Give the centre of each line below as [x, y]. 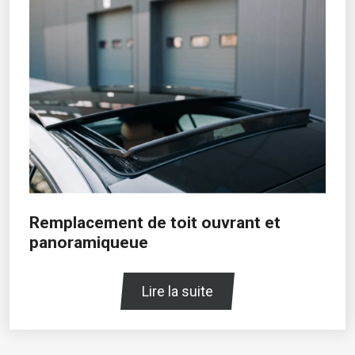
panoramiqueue [89, 243]
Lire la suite [177, 291]
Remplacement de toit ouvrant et [155, 223]
